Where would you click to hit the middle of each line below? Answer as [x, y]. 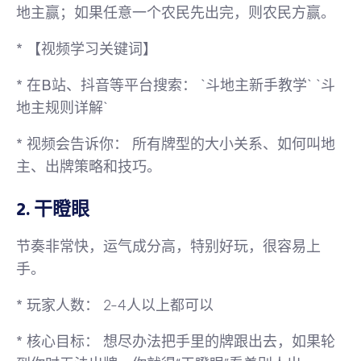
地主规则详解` [62, 108]
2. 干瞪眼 [53, 210]
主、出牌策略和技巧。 [89, 167]
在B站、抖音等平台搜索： [112, 85]
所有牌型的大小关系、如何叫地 [232, 144]
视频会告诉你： [77, 144]
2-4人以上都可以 [156, 305]
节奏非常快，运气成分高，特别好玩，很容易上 [168, 247]
